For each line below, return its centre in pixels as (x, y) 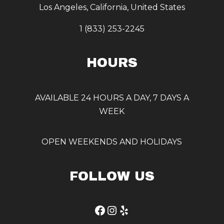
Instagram (136, 209)
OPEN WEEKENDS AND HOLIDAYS (112, 142)
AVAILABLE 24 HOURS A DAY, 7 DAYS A (112, 98)
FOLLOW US (112, 176)
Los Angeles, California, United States (112, 7)
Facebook (122, 209)
